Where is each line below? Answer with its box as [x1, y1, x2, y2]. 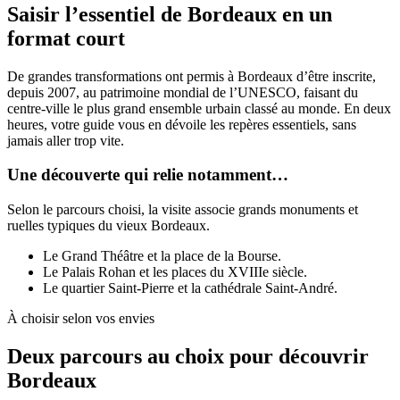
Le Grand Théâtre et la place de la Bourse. [43, 248, 281, 263]
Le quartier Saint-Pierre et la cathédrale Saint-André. [43, 280, 337, 296]
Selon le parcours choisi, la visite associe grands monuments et [7, 202, 358, 217]
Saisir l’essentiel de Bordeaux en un [7, 2, 332, 26]
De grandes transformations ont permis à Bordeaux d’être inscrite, [7, 68, 376, 84]
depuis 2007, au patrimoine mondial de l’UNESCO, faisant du [7, 84, 358, 100]
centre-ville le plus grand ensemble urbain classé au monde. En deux [7, 100, 391, 116]
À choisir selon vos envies [7, 311, 154, 326]
